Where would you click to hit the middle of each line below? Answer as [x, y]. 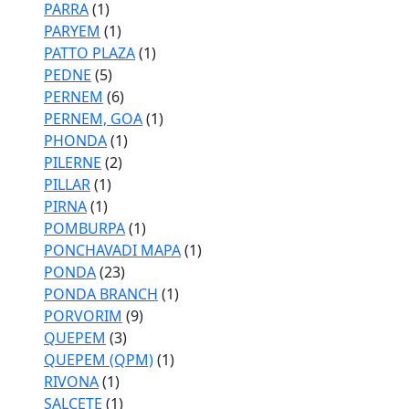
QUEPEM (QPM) [99, 360]
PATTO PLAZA [89, 53]
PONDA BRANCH [101, 294]
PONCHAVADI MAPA [112, 250]
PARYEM [72, 31]
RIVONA [71, 382]
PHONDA [75, 141]
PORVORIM [83, 316]
